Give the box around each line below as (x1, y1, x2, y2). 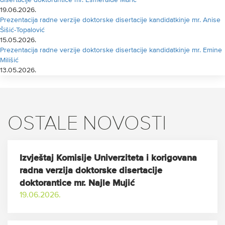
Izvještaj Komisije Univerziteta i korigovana (20, 154, 197, 163)
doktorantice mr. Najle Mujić (20, 179, 135, 188)
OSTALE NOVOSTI (8, 114, 166, 134)
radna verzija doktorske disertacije (20, 166, 162, 175)
